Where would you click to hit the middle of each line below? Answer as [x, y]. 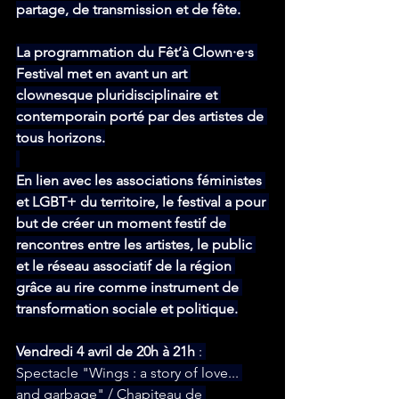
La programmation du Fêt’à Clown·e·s [137, 53]
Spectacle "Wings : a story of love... [129, 373]
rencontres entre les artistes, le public [136, 245]
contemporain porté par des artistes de [142, 117]
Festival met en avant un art [103, 74]
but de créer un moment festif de [123, 224]
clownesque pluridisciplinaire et [118, 95]
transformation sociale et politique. [127, 309]
